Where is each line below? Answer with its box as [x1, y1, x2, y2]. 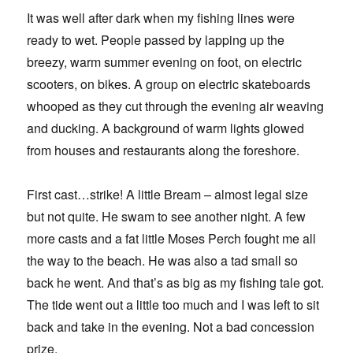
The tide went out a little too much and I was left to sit [27, 295, 320, 314]
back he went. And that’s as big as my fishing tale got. [27, 273, 325, 292]
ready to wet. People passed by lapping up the [27, 30, 285, 49]
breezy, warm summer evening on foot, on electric [27, 52, 303, 71]
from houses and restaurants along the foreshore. [27, 140, 300, 159]
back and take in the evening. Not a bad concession [27, 317, 315, 336]
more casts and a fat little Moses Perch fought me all [27, 229, 317, 247]
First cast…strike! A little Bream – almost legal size [27, 184, 309, 203]
